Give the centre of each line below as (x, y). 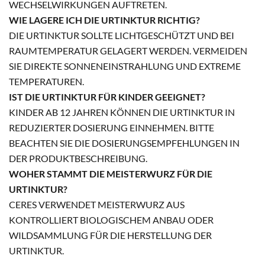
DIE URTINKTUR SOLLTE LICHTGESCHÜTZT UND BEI (122, 35)
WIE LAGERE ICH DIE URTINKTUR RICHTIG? (104, 20)
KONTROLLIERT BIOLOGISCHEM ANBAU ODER (111, 220)
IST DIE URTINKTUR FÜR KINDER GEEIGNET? (107, 97)
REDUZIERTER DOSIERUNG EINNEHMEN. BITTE (112, 128)
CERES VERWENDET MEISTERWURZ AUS (97, 205)
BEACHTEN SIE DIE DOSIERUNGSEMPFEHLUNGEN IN (124, 143)
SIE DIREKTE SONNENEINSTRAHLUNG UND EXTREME (125, 66)
